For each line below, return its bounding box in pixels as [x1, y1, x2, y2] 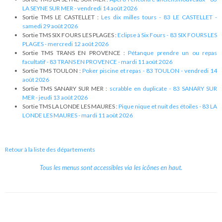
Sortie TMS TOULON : [22, 67, 82, 74]
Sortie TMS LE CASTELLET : [22, 13, 101, 21]
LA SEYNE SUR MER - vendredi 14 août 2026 [22, 4, 137, 12]
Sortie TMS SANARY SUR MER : [22, 85, 110, 92]
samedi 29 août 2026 [22, 22, 78, 30]
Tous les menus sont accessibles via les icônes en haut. [40, 164, 182, 171]
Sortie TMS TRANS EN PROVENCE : [22, 49, 128, 56]
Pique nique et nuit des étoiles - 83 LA [118, 103, 217, 110]
